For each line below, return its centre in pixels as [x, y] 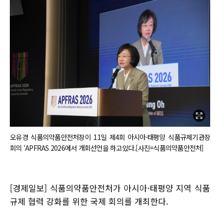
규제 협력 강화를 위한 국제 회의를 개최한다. [89, 201]
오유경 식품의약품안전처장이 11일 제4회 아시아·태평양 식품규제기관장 [110, 137]
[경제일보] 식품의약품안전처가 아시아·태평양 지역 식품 [110, 188]
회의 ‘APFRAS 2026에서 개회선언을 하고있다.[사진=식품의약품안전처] [107, 148]
